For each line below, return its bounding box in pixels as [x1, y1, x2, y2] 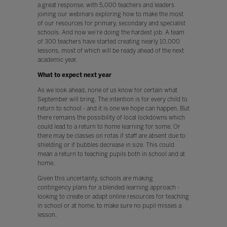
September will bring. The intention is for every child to [37, 95, 187, 103]
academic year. [37, 56, 78, 63]
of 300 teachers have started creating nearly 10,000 [37, 37, 180, 45]
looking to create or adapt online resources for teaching [37, 193, 189, 200]
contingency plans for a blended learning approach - [37, 183, 179, 191]
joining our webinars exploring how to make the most [37, 10, 183, 18]
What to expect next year [37, 71, 111, 79]
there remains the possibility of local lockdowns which [37, 113, 185, 121]
